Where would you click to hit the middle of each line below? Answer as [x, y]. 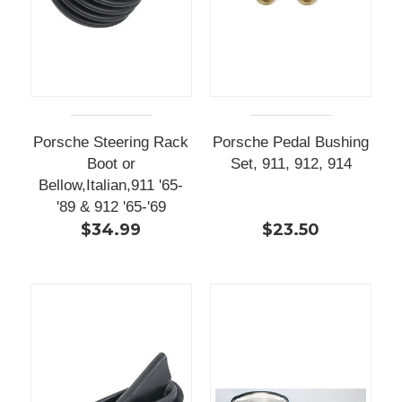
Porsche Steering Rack [111, 142]
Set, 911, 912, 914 [291, 163]
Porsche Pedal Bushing [291, 142]
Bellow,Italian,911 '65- [111, 185]
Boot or [111, 163]
